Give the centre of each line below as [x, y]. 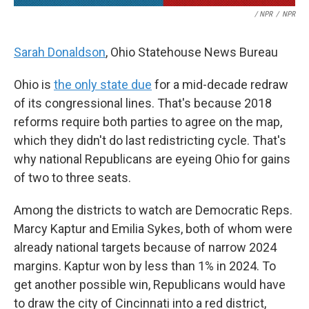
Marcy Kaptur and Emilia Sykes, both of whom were [153, 229]
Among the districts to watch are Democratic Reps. [153, 210]
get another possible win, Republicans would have [150, 285]
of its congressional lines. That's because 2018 [143, 103]
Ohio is [34, 84]
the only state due [103, 84]
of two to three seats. [72, 178]
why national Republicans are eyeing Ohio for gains [152, 159]
